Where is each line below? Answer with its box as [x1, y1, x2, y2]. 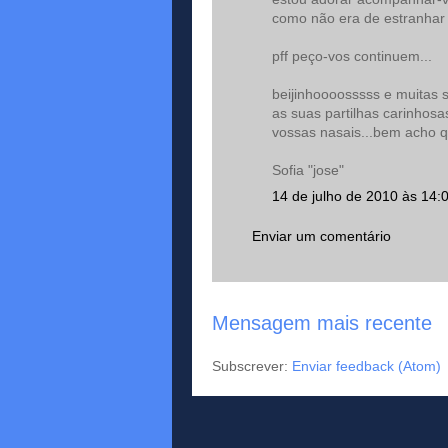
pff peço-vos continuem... [272, 48, 432, 64]
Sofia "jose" [272, 162, 344, 178]
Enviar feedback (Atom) [292, 357, 441, 374]
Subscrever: [212, 357, 292, 374]
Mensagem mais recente [212, 312, 432, 334]
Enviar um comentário [252, 228, 391, 244]
